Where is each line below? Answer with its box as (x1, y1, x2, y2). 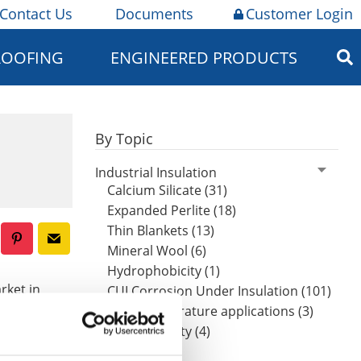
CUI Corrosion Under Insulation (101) (107, 281, 331, 300)
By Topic (95, 129, 153, 148)
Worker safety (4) (107, 322, 210, 340)
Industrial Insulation (95, 163, 217, 181)
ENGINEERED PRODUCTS (110, 47, 297, 68)
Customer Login (246, 4, 353, 23)
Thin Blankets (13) (107, 221, 214, 239)
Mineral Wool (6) (107, 241, 206, 259)
